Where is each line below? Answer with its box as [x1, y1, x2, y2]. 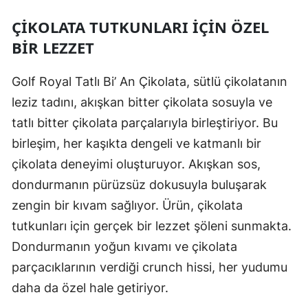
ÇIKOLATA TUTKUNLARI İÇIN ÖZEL [12, 16, 269, 38]
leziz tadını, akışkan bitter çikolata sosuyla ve [12, 95, 272, 110]
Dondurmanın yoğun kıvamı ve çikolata [12, 239, 237, 254]
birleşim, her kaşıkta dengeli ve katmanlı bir [12, 136, 261, 151]
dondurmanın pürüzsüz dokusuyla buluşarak [12, 177, 267, 192]
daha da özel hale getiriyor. [12, 280, 168, 296]
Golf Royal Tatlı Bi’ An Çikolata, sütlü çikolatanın [12, 74, 287, 89]
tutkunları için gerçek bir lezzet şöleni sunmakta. [12, 219, 291, 234]
